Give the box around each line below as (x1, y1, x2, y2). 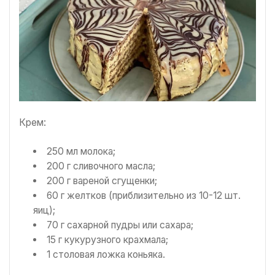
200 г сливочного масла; (46, 160, 155, 172)
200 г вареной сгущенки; (46, 175, 157, 187)
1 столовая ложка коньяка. (46, 249, 165, 261)
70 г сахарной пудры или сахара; (46, 219, 193, 231)
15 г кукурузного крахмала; (46, 234, 168, 246)
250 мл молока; (46, 145, 115, 158)
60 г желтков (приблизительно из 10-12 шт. (46, 190, 241, 202)
